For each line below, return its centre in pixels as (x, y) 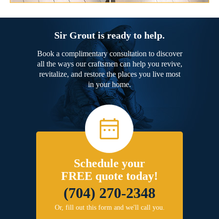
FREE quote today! (109, 176)
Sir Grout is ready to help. (109, 35)
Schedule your (109, 163)
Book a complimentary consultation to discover (109, 53)
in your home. (109, 84)
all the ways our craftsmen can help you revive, (109, 64)
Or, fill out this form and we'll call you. (109, 207)
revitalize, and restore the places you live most (109, 74)
